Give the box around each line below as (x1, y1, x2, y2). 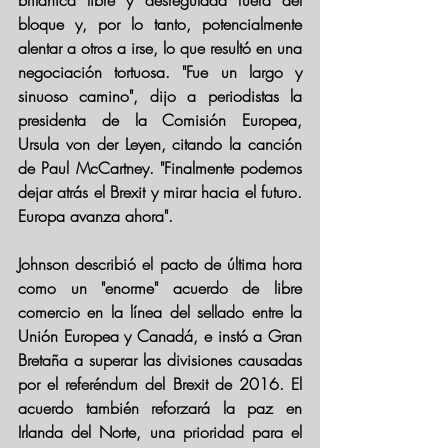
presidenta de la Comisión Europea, (18, 109, 302, 131)
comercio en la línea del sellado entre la (18, 301, 302, 323)
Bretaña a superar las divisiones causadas (18, 349, 302, 371)
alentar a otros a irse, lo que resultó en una (18, 37, 302, 59)
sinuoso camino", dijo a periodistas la (18, 85, 302, 107)
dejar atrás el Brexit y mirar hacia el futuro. (18, 181, 302, 203)
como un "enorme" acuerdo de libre (18, 277, 302, 299)
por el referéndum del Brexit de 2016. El (18, 373, 302, 395)
